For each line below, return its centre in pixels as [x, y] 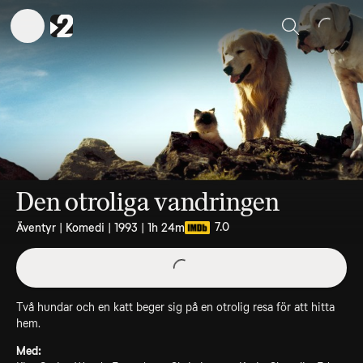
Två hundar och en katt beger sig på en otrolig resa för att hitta [175, 307]
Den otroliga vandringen [148, 202]
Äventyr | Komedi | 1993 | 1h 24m [100, 228]
